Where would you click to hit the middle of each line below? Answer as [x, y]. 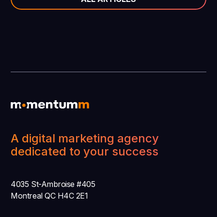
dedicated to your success [85, 152]
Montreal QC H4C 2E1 [49, 196]
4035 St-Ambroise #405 [53, 184]
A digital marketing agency [85, 139]
